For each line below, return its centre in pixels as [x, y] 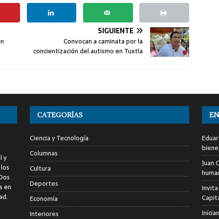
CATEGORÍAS [60, 115]
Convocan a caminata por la [103, 41]
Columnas [44, 153]
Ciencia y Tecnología [59, 138]
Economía [44, 198]
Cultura [40, 168]
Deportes [44, 183]
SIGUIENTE [116, 31]
